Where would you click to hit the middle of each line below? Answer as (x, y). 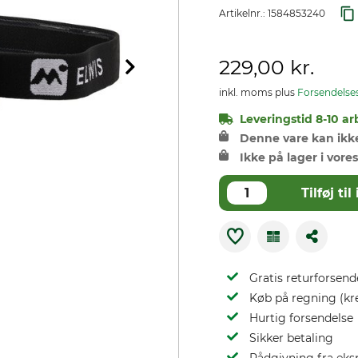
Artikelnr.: (243, 13)
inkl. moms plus (258, 92)
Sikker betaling (291, 338)
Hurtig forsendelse (301, 318)
